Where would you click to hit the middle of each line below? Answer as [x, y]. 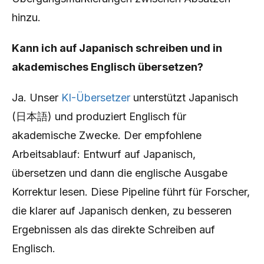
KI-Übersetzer [96, 98]
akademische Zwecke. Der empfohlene [107, 135]
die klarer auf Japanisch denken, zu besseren [122, 211]
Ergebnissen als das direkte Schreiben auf [113, 230]
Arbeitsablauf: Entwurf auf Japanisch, [104, 154]
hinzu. [26, 17]
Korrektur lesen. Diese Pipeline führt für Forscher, [131, 192]
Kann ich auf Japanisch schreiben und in [117, 48]
